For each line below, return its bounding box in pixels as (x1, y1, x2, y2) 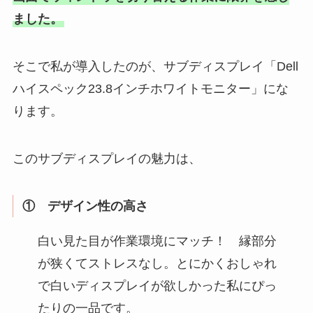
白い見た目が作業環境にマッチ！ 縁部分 (37, 233, 277, 248)
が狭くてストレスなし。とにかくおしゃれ (37, 256, 277, 270)
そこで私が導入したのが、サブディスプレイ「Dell (12, 59, 298, 74)
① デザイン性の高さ (22, 198, 149, 213)
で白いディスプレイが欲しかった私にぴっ (37, 278, 277, 293)
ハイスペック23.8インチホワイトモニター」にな (12, 82, 289, 96)
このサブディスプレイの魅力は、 (12, 151, 201, 166)
